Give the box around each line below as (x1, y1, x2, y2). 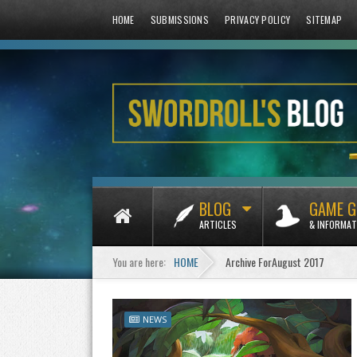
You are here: (112, 253, 166, 270)
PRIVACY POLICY (225, 13, 291, 26)
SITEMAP (306, 13, 343, 26)
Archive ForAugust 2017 (225, 253, 324, 270)
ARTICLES (198, 218, 237, 231)
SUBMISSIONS (150, 13, 210, 26)
